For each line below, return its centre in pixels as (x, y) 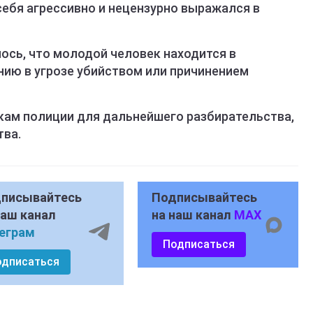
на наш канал (192, 215)
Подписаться (198, 245)
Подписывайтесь (204, 198)
